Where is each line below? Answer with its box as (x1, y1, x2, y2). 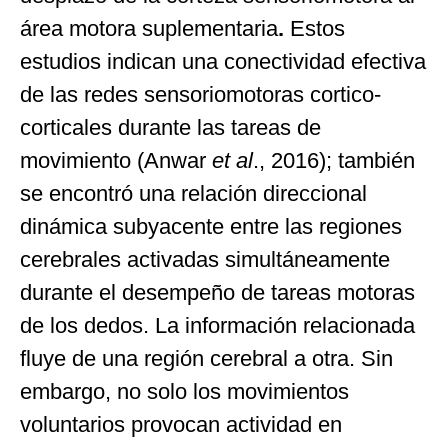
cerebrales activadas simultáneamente (20, 247, 390, 273)
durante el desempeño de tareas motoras (20, 280, 415, 306)
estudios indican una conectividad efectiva (20, 49, 426, 75)
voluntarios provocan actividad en (20, 412, 342, 438)
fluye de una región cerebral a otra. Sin (20, 346, 393, 372)
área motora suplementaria (20, 16, 278, 42)
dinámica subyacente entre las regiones (20, 214, 402, 240)
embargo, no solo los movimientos (20, 379, 349, 405)
